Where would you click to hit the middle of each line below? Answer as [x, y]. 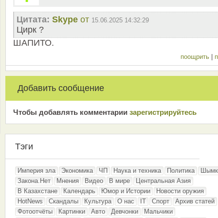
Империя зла [36, 171]
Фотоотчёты [35, 212]
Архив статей [195, 201]
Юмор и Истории [126, 191]
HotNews [30, 201]
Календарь [79, 191]
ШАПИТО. [34, 43]
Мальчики [158, 212]
